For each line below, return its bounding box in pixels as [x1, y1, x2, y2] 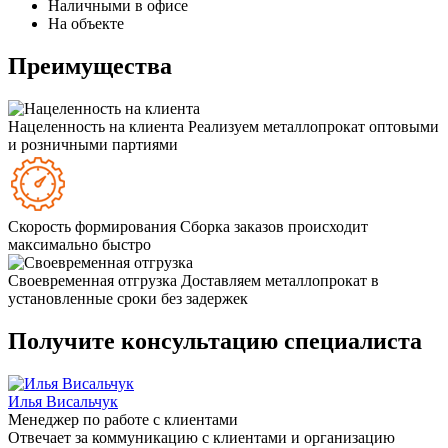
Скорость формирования [8, 218, 176, 236]
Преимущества [8, 53, 172, 80]
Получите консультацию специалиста [8, 327, 422, 354]
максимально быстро [8, 236, 151, 254]
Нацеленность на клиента [8, 118, 184, 136]
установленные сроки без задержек [8, 290, 248, 308]
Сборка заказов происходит [180, 218, 368, 236]
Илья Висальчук [8, 392, 118, 410]
